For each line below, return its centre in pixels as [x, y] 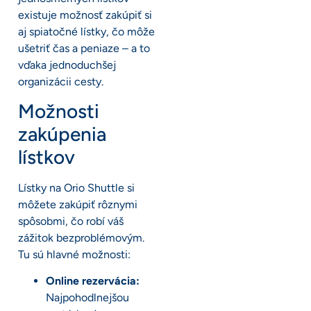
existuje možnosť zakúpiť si [85, 15]
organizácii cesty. [61, 81]
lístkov [47, 157]
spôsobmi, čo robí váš [71, 221]
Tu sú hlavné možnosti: [74, 254]
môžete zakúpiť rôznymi [78, 204]
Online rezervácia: [93, 281]
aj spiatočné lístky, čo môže [86, 31]
